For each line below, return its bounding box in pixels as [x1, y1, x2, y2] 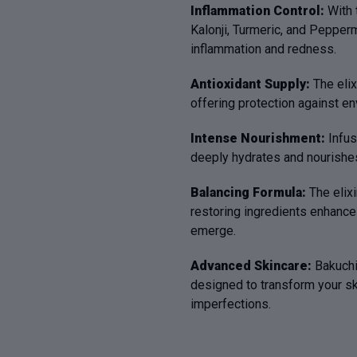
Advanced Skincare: [190, 258, 315, 274]
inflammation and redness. [190, 41, 336, 57]
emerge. [190, 223, 236, 239]
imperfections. [190, 296, 271, 312]
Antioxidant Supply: [190, 76, 313, 92]
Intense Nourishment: [190, 131, 325, 147]
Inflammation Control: [190, 3, 328, 19]
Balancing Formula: [190, 185, 306, 201]
